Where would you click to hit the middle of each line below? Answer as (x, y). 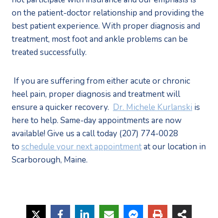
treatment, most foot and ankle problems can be (100, 39)
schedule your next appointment (82, 146)
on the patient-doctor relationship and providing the (108, 13)
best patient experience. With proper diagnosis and (106, 26)
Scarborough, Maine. (50, 160)
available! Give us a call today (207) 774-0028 (95, 133)
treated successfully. (50, 52)
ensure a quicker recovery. (62, 107)
